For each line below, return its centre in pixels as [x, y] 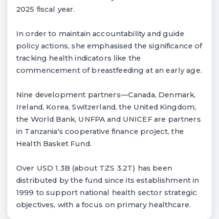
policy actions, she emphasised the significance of [109, 46]
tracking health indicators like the [79, 58]
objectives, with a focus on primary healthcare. [103, 205]
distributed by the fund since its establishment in [108, 180]
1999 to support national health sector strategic [107, 192]
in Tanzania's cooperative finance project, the [100, 131]
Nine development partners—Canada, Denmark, [106, 95]
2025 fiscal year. [46, 9]
